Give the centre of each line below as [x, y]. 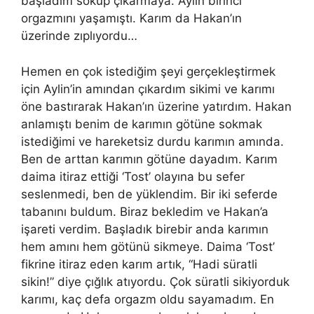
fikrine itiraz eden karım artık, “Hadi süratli [139, 264]
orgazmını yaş [60, 18]
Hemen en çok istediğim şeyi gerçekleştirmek [148, 71]
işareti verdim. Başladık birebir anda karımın [145, 229]
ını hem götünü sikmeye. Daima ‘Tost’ [171, 246]
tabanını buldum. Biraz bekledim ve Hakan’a [145, 211]
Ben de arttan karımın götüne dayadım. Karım [149, 159]
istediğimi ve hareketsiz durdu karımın [130, 141]
